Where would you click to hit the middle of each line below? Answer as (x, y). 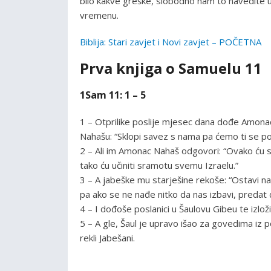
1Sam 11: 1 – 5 (113, 95)
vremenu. (99, 15)
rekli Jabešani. (107, 237)
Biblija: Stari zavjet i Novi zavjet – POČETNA (171, 41)
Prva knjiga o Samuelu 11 (171, 68)
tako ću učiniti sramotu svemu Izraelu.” (159, 165)
